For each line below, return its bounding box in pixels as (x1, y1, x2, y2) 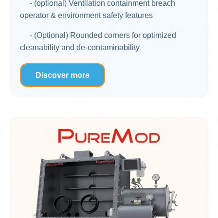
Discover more (36, 71, 90, 79)
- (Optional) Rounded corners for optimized (20, 31, 176, 39)
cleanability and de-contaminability (20, 43, 140, 52)
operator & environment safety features (20, 11, 153, 19)
